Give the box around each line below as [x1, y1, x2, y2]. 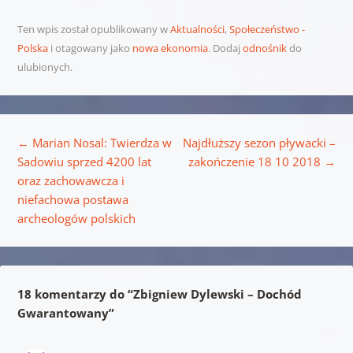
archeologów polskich [17, 210, 136, 226]
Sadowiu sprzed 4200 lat [17, 153, 151, 169]
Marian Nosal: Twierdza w [28, 134, 172, 150]
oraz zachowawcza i [17, 172, 124, 188]
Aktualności [169, 21, 225, 36]
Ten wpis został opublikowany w [17, 21, 170, 36]
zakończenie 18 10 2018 [188, 153, 325, 169]
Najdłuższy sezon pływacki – [183, 134, 336, 150]
